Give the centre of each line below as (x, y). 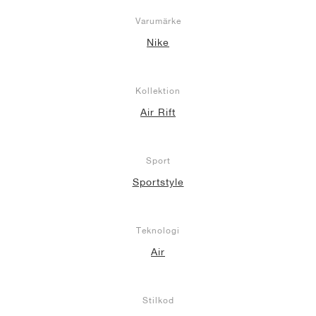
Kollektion (158, 91)
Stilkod (158, 300)
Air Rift (158, 112)
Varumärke (158, 21)
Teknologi (158, 230)
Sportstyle (158, 182)
